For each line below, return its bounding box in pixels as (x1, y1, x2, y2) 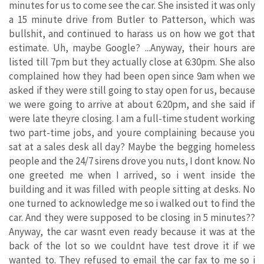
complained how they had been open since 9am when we (9, 70, 255, 83)
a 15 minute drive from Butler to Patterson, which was (9, 13, 255, 27)
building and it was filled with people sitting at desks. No (9, 183, 255, 196)
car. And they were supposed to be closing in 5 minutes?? (9, 211, 255, 225)
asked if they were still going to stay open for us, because (9, 84, 255, 97)
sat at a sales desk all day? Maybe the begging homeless (9, 140, 255, 154)
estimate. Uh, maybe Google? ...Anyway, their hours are (9, 41, 255, 55)
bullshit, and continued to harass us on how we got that (9, 27, 255, 41)
